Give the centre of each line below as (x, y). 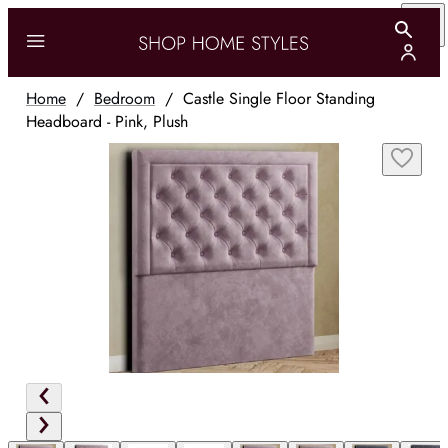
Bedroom (124, 98)
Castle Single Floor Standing (279, 98)
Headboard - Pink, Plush (107, 121)
